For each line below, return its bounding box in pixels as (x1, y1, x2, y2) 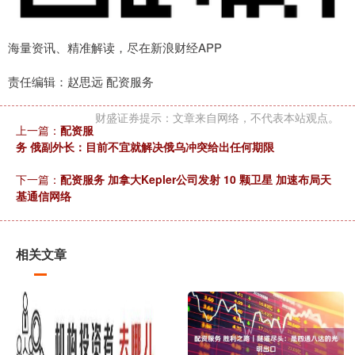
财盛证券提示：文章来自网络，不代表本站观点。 (95, 109, 339, 125)
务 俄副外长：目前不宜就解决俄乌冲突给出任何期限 (16, 138, 274, 155)
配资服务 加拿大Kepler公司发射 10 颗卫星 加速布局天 (60, 170, 331, 187)
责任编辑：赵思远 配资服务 (8, 72, 154, 90)
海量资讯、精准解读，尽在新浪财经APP (8, 38, 222, 55)
